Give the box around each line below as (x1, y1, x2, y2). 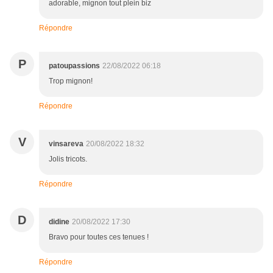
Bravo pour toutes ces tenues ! (49, 233, 149, 242)
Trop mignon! (49, 77, 93, 86)
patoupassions (49, 62, 100, 71)
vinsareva (49, 140, 83, 149)
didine (49, 218, 69, 227)
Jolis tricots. (49, 155, 87, 164)
